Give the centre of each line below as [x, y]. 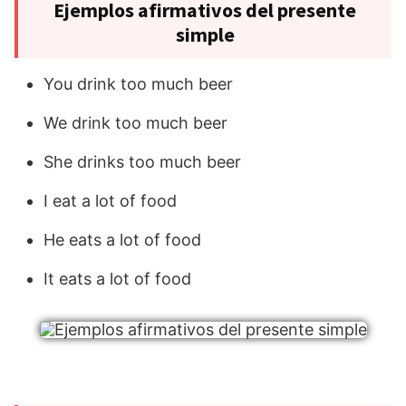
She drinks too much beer [142, 162]
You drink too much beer [138, 84]
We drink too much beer [135, 123]
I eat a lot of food [110, 201]
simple [205, 35]
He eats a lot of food [122, 240]
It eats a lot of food [117, 279]
